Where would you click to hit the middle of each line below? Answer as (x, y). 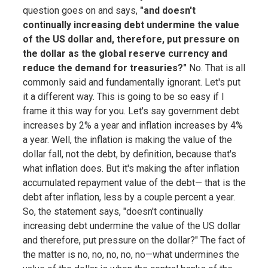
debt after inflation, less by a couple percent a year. (129, 197)
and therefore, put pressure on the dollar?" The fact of (134, 240)
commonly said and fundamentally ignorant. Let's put (131, 82)
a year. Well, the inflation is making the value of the (127, 139)
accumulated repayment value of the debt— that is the (134, 182)
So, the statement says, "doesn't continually (113, 211)
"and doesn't (167, 10)
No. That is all (216, 68)
